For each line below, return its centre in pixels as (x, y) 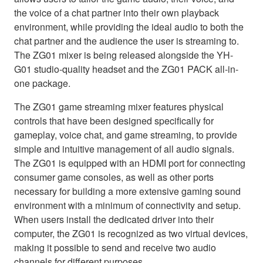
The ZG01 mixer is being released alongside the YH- (124, 55)
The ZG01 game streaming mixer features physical (119, 107)
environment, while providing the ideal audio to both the (129, 27)
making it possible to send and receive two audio (115, 248)
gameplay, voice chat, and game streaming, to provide (126, 135)
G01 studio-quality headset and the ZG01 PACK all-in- (126, 69)
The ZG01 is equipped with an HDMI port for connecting (130, 163)
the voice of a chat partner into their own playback (117, 13)
